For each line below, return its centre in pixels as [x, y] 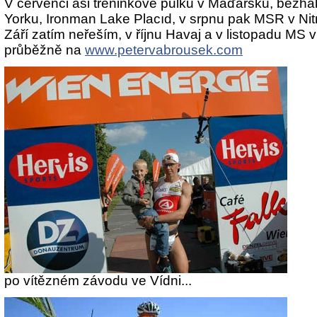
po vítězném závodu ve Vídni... [98, 281]
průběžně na [45, 50]
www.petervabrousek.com [164, 50]
